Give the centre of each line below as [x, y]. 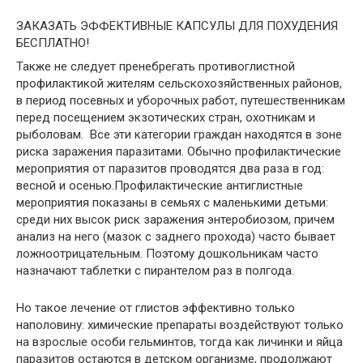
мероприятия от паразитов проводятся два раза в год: [170, 168]
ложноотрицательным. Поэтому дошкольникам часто [167, 253]
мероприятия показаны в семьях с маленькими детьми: [172, 202]
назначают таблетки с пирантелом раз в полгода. [155, 270]
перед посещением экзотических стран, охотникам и [166, 117]
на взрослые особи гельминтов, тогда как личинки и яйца [179, 342]
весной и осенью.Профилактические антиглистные [160, 185]
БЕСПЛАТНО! [53, 43]
